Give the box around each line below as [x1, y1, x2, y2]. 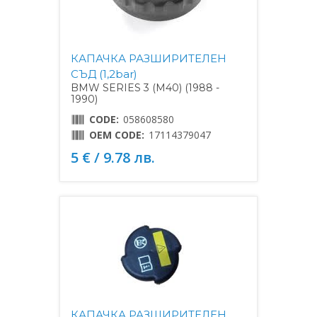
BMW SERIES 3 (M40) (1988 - [71, 81, 219, 94]
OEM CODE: [89, 127, 144, 142]
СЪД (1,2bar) [71, 67, 137, 81]
